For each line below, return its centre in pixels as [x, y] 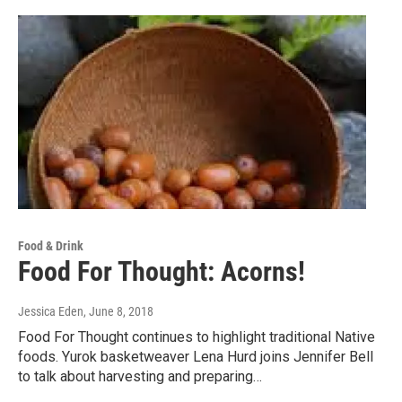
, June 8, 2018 [118, 312]
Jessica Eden [51, 312]
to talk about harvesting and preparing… [140, 377]
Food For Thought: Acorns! [162, 272]
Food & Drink [51, 246]
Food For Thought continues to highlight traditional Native [197, 337]
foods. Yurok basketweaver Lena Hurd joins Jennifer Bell [196, 357]
